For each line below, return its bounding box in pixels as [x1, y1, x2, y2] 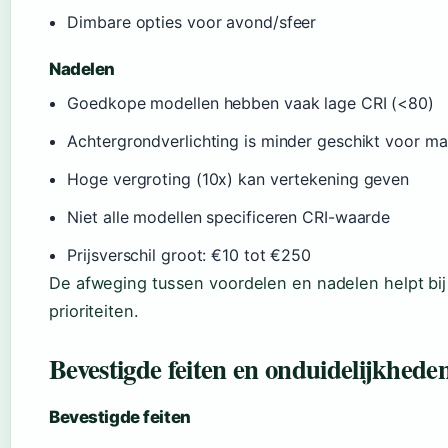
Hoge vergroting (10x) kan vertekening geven [67, 169, 410, 190]
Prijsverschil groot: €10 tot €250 [67, 245, 312, 266]
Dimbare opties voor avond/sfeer [67, 12, 317, 33]
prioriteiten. [49, 301, 139, 322]
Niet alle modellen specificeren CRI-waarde [67, 207, 391, 228]
